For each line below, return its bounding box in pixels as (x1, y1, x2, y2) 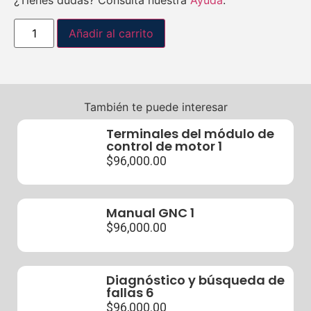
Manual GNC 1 (106, 204, 194, 222)
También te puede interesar (83, 99, 228, 114)
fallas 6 (106, 283, 154, 301)
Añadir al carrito (69, 26, 154, 40)
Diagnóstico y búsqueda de (106, 271, 285, 289)
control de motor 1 (106, 137, 222, 155)
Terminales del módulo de (106, 124, 274, 142)
